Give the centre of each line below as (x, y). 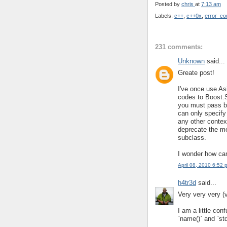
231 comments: (179, 47)
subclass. (192, 137)
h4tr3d (187, 183)
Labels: (165, 15)
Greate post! (196, 72)
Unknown (191, 61)
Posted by (168, 4)
